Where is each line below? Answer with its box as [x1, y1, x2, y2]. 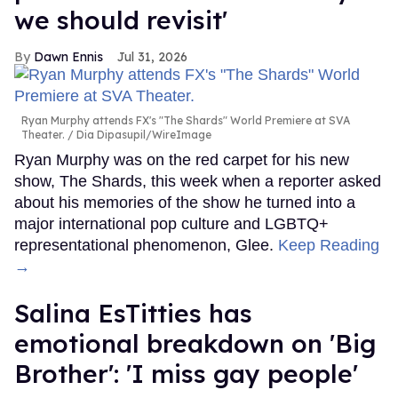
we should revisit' [14, 4, 227, 36]
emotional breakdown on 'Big [14, 328, 376, 360]
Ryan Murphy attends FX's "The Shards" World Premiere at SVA [21, 114, 350, 128]
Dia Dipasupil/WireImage [74, 128, 211, 142]
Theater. [21, 128, 65, 142]
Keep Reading [278, 236, 379, 255]
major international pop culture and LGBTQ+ [14, 215, 329, 234]
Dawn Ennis [34, 49, 103, 66]
